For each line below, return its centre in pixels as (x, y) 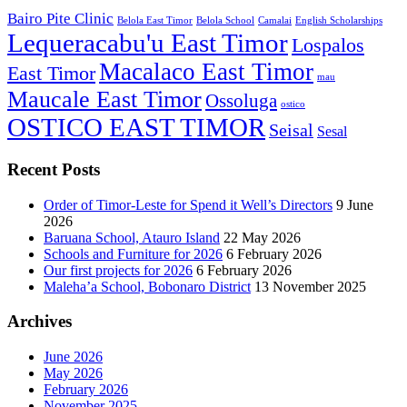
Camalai (275, 21)
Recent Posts (54, 169)
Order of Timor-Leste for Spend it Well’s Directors (188, 204)
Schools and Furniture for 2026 (133, 253)
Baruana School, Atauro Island (132, 237)
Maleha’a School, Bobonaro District (147, 286)
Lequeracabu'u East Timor (148, 43)
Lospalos (328, 46)
